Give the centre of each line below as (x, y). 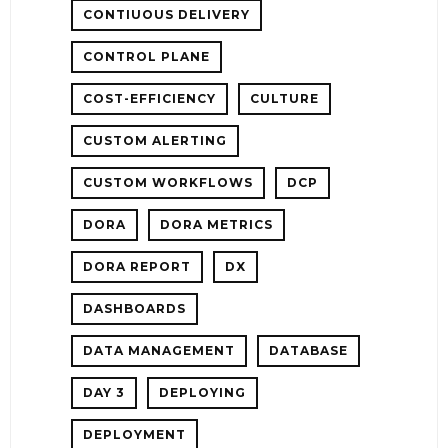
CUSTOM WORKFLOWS (168, 182)
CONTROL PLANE (146, 56)
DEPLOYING (202, 392)
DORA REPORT (137, 266)
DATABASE (308, 350)
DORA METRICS (216, 224)
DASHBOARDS (134, 308)
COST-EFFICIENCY (149, 98)
